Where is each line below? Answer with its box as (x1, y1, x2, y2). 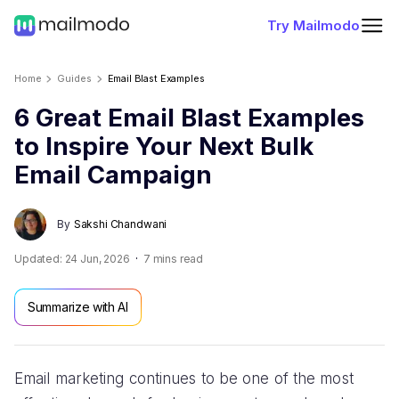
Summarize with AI (28, 299, 128, 314)
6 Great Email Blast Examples (14, 102, 364, 133)
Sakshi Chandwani (73, 217, 167, 231)
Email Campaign (14, 159, 212, 190)
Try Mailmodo (267, 17, 360, 34)
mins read (150, 252, 204, 265)
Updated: (14, 252, 62, 265)
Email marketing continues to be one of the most (14, 370, 354, 388)
